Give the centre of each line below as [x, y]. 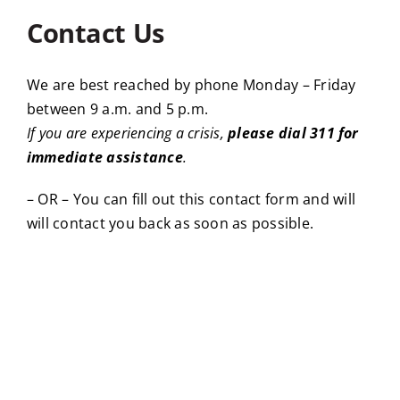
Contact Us [95, 32]
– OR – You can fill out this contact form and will [191, 199]
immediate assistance [104, 157]
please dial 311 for [291, 133]
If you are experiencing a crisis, [125, 133]
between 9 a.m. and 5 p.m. [117, 108]
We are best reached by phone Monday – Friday [191, 84]
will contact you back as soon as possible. [170, 223]
